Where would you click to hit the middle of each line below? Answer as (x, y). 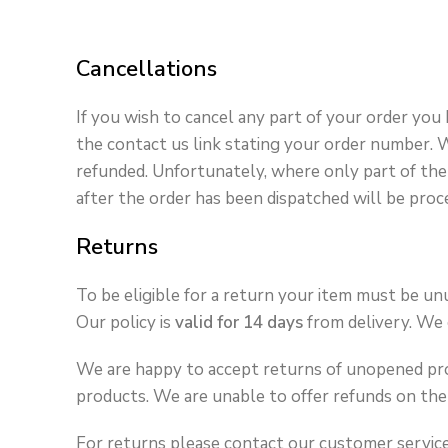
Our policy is (125, 323)
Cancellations (146, 69)
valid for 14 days (239, 323)
